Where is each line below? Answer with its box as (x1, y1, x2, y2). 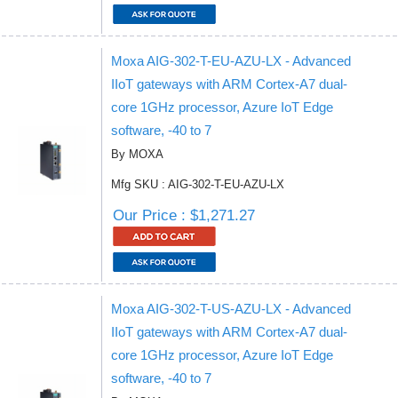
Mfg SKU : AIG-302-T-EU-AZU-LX (111, 178, 284, 191)
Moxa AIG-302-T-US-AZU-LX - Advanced (111, 301, 351, 316)
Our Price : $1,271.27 (113, 207, 255, 224)
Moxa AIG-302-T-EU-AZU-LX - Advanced (111, 53, 351, 68)
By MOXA (111, 147, 163, 161)
